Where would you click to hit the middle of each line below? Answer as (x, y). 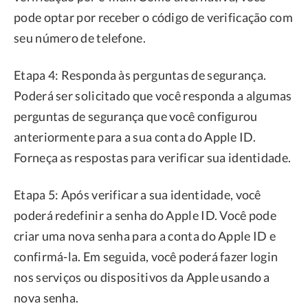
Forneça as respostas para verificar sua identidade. (153, 158)
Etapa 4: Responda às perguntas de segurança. (140, 75)
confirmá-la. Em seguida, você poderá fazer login (146, 257)
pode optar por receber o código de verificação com (153, 18)
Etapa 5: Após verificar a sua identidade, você (137, 195)
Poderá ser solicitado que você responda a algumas (153, 96)
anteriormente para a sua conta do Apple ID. (135, 137)
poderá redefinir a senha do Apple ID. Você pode (145, 216)
